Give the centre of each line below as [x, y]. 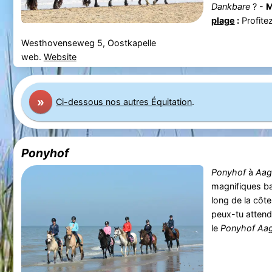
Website [60, 57]
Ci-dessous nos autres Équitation [124, 102]
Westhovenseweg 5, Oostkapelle [88, 43]
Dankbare [230, 7]
